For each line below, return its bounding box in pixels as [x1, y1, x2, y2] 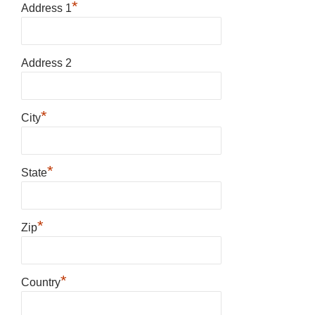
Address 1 [21, 1, 72, 14]
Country [21, 276, 60, 288]
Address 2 [21, 56, 72, 69]
